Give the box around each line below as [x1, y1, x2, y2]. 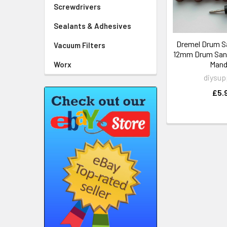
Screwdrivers [54, 2, 101, 11]
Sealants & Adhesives [54, 21, 131, 30]
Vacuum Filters [54, 41, 105, 50]
